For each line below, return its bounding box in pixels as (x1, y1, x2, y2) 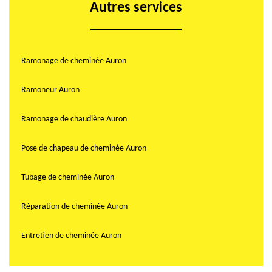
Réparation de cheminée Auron (21, 202, 127, 212)
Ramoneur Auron (21, 86, 80, 95)
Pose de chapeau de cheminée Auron (21, 144, 146, 154)
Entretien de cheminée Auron (21, 231, 121, 241)
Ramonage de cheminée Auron (21, 56, 126, 66)
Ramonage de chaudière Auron (21, 115, 127, 124)
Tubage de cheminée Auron (21, 173, 114, 183)
